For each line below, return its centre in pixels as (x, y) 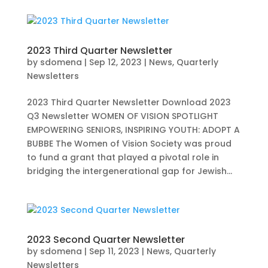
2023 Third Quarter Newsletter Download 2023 (129, 103)
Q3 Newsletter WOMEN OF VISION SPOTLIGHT (122, 116)
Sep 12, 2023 (115, 63)
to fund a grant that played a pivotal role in (123, 158)
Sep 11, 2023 (114, 252)
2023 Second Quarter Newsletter (106, 240)
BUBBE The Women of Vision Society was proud (129, 144)
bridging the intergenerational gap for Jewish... (129, 171)
